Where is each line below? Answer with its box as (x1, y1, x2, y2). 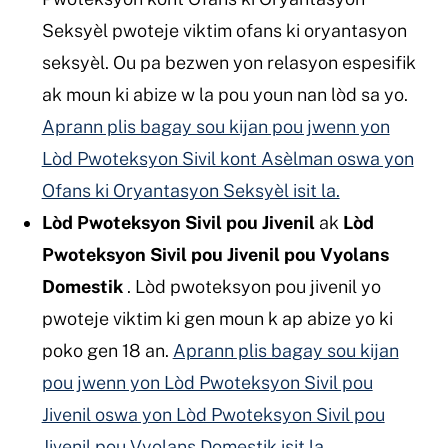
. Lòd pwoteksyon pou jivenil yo (122, 275, 381, 297)
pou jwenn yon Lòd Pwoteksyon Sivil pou (41, 371, 373, 393)
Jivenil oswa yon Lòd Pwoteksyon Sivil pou (41, 403, 385, 425)
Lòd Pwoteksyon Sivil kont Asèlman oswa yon (41, 147, 414, 169)
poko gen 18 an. (41, 339, 173, 361)
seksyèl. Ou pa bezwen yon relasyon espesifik (41, 51, 416, 73)
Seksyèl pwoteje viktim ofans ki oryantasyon (41, 19, 407, 41)
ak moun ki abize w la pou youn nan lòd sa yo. (41, 83, 408, 105)
